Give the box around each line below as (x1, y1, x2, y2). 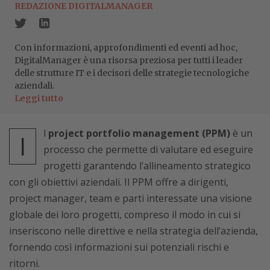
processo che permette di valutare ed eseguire (43, 143, 253, 156)
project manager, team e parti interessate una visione (9, 192, 252, 205)
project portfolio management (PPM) (48, 127, 230, 140)
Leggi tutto (14, 93, 63, 104)
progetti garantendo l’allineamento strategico (43, 159, 251, 172)
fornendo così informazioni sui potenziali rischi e (9, 240, 229, 254)
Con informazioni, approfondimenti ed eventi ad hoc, (14, 42, 237, 53)
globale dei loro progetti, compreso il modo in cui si (9, 208, 240, 221)
